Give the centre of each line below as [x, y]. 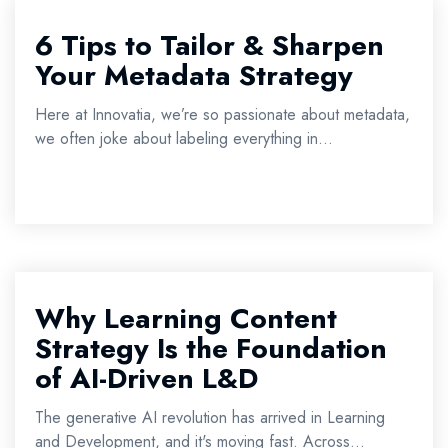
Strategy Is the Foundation [211, 348]
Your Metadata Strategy [194, 75]
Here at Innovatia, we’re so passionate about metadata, [222, 114]
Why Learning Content [186, 318]
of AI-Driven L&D [146, 378]
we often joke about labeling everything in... [184, 138]
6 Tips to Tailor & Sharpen [209, 45]
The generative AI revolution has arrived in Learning [210, 417]
